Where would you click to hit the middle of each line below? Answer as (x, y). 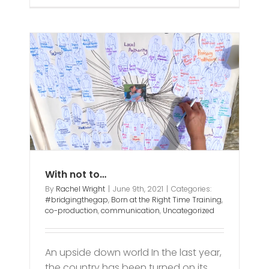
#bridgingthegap (77, 200)
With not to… (76, 175)
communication (131, 211)
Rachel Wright (81, 189)
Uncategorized (189, 211)
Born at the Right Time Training (167, 200)
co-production (72, 211)
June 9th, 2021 (138, 189)
